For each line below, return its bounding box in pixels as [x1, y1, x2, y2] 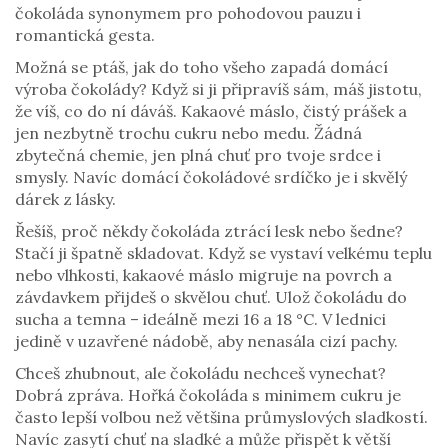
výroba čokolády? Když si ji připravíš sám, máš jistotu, [15, 79, 422, 99]
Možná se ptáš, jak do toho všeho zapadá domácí [15, 57, 388, 77]
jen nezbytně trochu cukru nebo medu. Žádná [15, 123, 362, 143]
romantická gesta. [15, 25, 155, 45]
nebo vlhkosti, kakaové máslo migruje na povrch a [15, 265, 392, 285]
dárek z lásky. [15, 189, 116, 209]
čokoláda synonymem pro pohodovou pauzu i [15, 3, 361, 23]
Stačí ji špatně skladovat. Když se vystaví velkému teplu [15, 243, 432, 263]
